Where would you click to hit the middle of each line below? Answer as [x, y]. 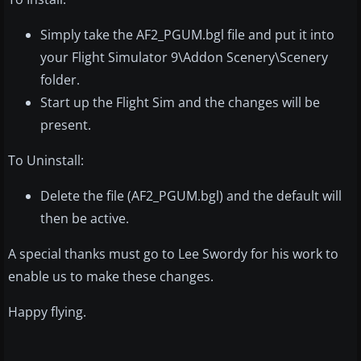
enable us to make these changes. [111, 276]
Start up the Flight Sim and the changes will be [180, 102]
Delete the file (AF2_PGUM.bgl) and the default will [191, 195]
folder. [60, 79]
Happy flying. [47, 311]
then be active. [85, 218]
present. [66, 124]
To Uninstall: [46, 160]
